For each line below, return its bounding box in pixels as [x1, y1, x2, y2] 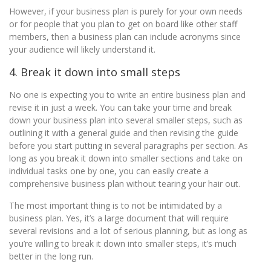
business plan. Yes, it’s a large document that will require [9, 212, 229, 224]
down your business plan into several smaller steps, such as [9, 114, 243, 126]
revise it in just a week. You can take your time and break [9, 102, 232, 113]
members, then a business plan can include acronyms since [9, 31, 241, 42]
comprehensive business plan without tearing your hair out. [9, 178, 240, 189]
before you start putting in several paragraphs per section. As [9, 140, 248, 151]
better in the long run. [9, 250, 93, 262]
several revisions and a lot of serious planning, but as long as [9, 225, 247, 237]
